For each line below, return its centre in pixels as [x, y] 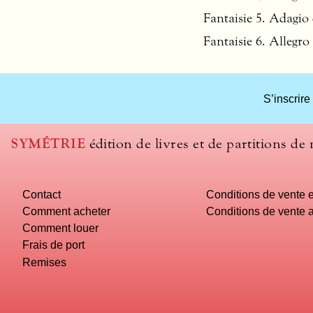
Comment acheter [67, 211]
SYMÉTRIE [49, 144]
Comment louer [61, 228]
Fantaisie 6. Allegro [256, 42]
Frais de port [54, 245]
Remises [45, 262]
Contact [42, 194]
